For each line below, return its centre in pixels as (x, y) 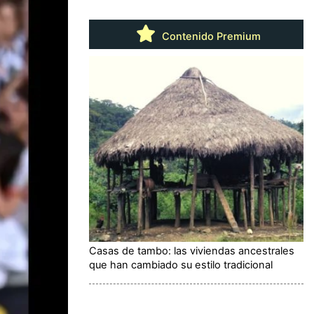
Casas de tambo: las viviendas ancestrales (192, 251)
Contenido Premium (210, 36)
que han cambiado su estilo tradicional (181, 265)
